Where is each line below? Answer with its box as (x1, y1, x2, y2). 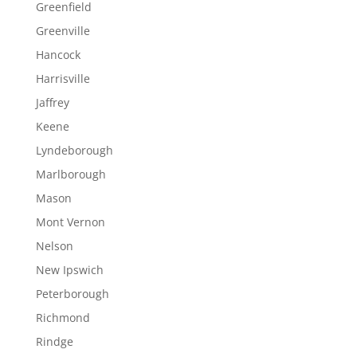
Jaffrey (35, 95, 69, 110)
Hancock (35, 47, 80, 62)
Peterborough (35, 286, 109, 301)
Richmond (35, 310, 90, 325)
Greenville (35, 23, 90, 38)
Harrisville (35, 71, 90, 86)
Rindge (35, 334, 73, 349)
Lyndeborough (35, 143, 113, 158)
